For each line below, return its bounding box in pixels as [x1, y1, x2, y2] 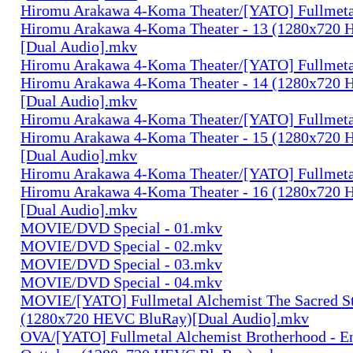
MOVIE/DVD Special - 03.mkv [20, 255, 222, 273]
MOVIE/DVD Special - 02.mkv [20, 236, 222, 255]
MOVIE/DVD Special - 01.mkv [20, 218, 222, 236]
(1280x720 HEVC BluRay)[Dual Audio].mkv [20, 309, 309, 327]
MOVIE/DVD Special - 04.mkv [20, 273, 222, 291]
